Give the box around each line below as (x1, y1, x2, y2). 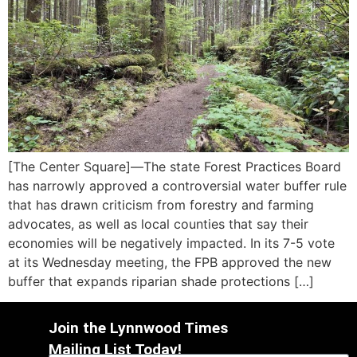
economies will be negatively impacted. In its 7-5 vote (8, 234, 335, 251)
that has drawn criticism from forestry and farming (8, 196, 314, 213)
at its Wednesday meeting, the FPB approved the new (8, 253, 331, 270)
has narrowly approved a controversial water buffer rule (8, 177, 347, 194)
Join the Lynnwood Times (49, 319, 229, 338)
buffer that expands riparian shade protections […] (8, 273, 314, 289)
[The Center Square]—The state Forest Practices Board (8, 158, 341, 175)
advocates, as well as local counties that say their (8, 215, 308, 232)
